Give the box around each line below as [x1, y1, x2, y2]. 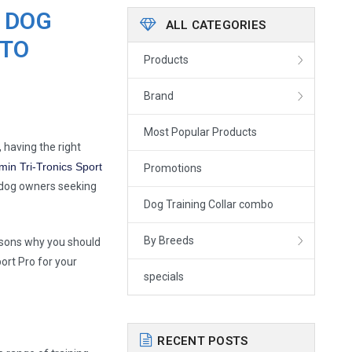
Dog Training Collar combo [144, 198, 274, 211]
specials [144, 270, 185, 284]
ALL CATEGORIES [162, 18, 266, 33]
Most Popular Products [144, 126, 258, 139]
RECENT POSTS [157, 334, 248, 349]
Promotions [144, 162, 203, 175]
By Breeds [144, 234, 195, 247]
